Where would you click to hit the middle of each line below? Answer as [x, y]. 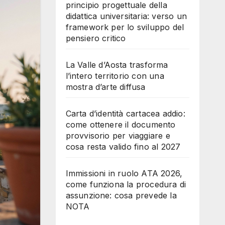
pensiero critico [96, 38]
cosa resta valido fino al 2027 [123, 147]
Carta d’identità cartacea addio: [125, 114]
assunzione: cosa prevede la [121, 195]
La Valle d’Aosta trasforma [117, 65]
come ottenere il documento [121, 125]
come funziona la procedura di [126, 184]
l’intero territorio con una [115, 76]
